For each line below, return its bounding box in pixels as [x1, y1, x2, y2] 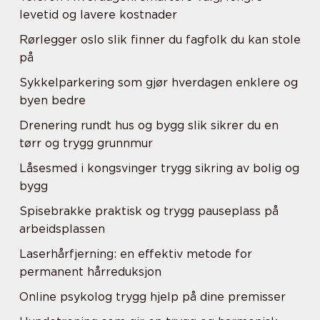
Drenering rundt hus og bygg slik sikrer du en [19, 119, 279, 132]
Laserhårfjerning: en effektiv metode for [19, 247, 252, 261]
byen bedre [19, 94, 86, 107]
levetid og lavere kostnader [19, 8, 177, 21]
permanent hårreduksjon [19, 265, 161, 279]
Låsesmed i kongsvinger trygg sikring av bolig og [19, 161, 299, 175]
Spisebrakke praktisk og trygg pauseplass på [19, 204, 279, 218]
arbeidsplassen [19, 222, 105, 236]
